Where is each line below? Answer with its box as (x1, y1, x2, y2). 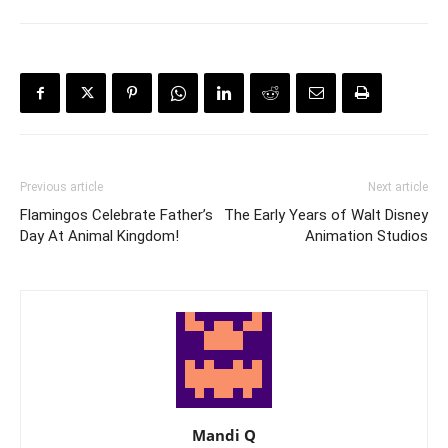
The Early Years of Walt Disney (224, 206, 428, 225)
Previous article (20, 180, 103, 195)
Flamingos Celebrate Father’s (20, 206, 213, 225)
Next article (368, 180, 428, 195)
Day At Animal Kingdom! (20, 227, 179, 246)
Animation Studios (305, 227, 428, 246)
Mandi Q (192, 425, 256, 446)
